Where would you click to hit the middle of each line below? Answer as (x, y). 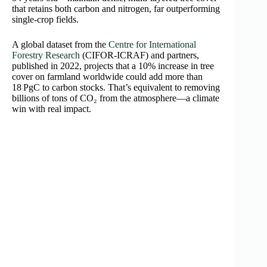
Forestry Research (46, 55)
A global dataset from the (60, 44)
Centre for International (152, 44)
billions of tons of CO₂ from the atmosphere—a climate (116, 98)
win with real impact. (52, 108)
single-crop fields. (45, 19)
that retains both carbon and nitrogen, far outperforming (116, 8)
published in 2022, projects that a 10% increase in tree (113, 66)
